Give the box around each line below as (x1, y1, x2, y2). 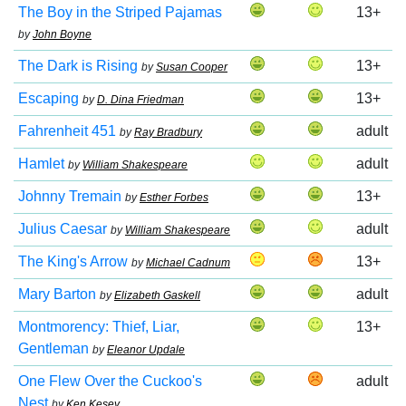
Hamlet (18, 156, 64, 171)
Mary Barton (18, 286, 96, 302)
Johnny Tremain (18, 188, 121, 204)
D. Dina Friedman (97, 93, 184, 106)
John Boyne (33, 28, 92, 41)
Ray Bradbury (134, 126, 202, 139)
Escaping (18, 91, 79, 106)
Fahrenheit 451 (18, 123, 116, 139)
